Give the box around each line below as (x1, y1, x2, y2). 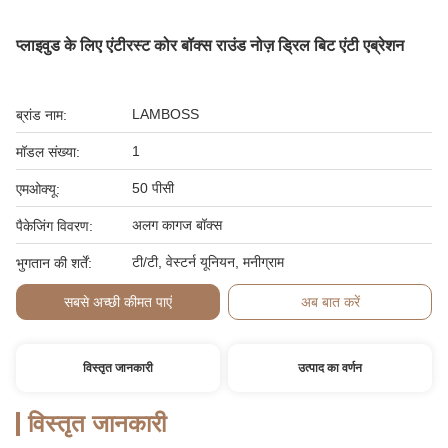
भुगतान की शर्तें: (16, 255, 92, 271)
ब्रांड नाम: (16, 107, 67, 123)
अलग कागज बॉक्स (132, 217, 222, 233)
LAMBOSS (132, 106, 199, 122)
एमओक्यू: (16, 181, 60, 197)
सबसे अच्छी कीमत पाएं (63, 294, 172, 310)
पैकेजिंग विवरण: (16, 218, 93, 234)
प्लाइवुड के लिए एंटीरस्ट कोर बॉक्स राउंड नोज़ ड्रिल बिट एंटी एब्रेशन (16, 37, 404, 54)
